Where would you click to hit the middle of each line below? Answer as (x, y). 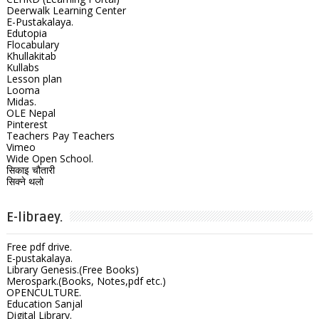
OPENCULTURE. (43, 292)
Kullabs (22, 67)
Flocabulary (32, 44)
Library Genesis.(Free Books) (72, 269)
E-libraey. (34, 217)
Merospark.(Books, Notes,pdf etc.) (86, 281)
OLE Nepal (31, 113)
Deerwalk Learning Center (66, 10)
